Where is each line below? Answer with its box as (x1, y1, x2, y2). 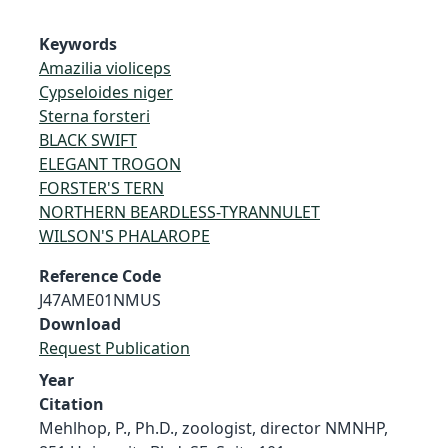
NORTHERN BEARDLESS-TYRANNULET (39, 200, 320, 223)
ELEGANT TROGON (39, 152, 181, 175)
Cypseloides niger (39, 80, 173, 103)
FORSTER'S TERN (39, 176, 164, 199)
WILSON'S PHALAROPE (39, 224, 210, 247)
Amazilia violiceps (39, 56, 171, 79)
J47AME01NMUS (39, 288, 161, 311)
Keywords (39, 32, 117, 55)
